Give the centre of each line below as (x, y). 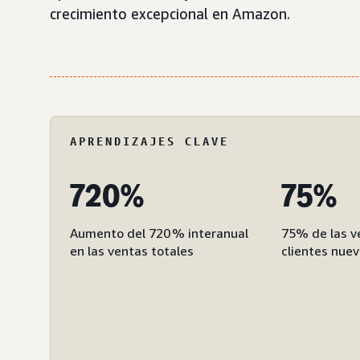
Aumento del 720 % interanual (159, 233)
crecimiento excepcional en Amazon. (170, 14)
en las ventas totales (132, 251)
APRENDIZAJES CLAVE (149, 141)
